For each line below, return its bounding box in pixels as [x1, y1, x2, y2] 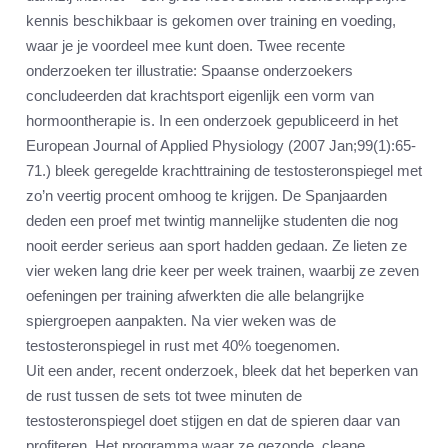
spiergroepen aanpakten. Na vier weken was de [26, 312, 336, 330]
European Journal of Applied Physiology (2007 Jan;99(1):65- [26, 137, 416, 155]
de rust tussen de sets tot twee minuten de [26, 387, 302, 405]
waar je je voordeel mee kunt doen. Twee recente [26, 37, 345, 55]
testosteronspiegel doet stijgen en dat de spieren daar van [26, 412, 400, 430]
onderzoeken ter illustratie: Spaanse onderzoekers [26, 62, 353, 80]
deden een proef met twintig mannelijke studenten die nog [26, 212, 398, 230]
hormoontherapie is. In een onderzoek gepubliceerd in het [26, 112, 398, 130]
